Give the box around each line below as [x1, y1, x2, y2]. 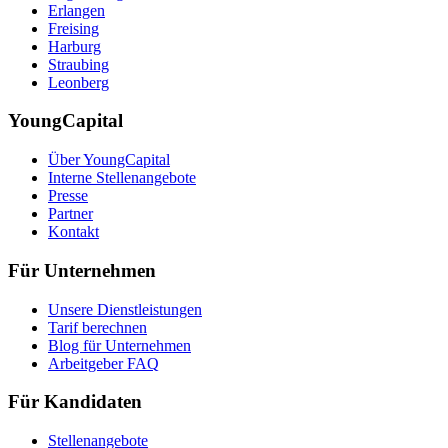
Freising [48, 19, 99, 37]
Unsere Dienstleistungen [48, 300, 202, 318]
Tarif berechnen [48, 318, 147, 336]
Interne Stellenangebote [48, 169, 196, 187]
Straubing [48, 55, 109, 73]
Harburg [48, 37, 101, 55]
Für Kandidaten [8, 391, 142, 413]
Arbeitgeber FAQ [48, 354, 159, 372]
